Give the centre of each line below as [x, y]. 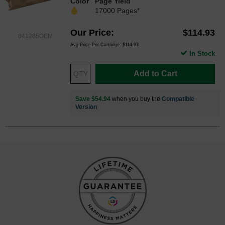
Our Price [91, 32]
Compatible [178, 99]
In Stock [202, 53]
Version [86, 107]
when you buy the [136, 99]
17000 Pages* [117, 10]
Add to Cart [155, 73]
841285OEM [35, 36]
